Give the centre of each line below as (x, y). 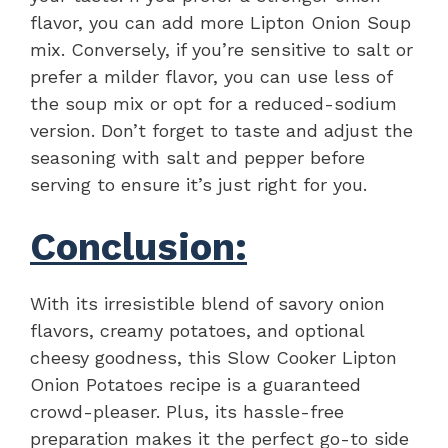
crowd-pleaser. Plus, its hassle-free (187, 411)
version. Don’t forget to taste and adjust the (221, 130)
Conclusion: (138, 246)
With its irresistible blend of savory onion (207, 303)
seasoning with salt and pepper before (197, 157)
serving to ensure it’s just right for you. (198, 184)
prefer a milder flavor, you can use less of (211, 76)
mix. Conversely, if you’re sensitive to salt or (221, 49)
